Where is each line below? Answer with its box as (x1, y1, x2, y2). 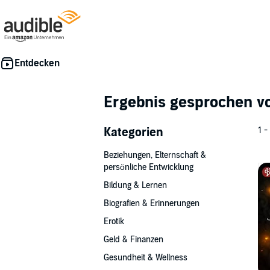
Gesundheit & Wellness (104, 253, 187, 263)
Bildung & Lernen (104, 180, 167, 190)
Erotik (104, 216, 124, 227)
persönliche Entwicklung (104, 162, 193, 172)
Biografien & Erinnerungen (104, 198, 199, 209)
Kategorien (104, 125, 163, 140)
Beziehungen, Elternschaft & (104, 150, 206, 160)
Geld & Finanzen (104, 234, 163, 245)
